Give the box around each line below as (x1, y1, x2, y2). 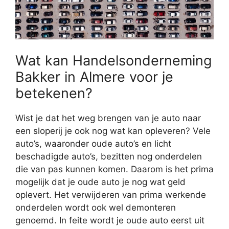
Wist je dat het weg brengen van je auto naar (15, 112, 201, 123)
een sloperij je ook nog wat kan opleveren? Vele (15, 125, 211, 136)
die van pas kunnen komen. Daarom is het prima (15, 164, 214, 174)
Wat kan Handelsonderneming (15, 52, 212, 69)
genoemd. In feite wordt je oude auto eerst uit (15, 215, 204, 225)
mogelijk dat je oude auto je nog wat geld (15, 176, 186, 187)
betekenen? (15, 84, 93, 102)
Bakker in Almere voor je (15, 68, 173, 85)
